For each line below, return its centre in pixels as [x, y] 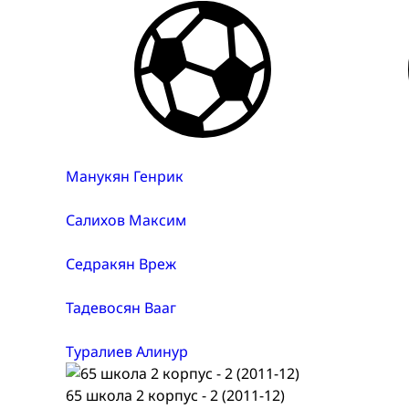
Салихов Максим [126, 220]
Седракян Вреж [121, 264]
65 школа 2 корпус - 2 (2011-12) [175, 396]
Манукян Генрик [125, 177]
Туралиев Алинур [127, 352]
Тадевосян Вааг [121, 308]
